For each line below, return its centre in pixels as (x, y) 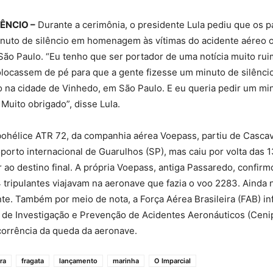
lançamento (78, 261)
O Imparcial (172, 261)
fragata (33, 261)
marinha (126, 261)
